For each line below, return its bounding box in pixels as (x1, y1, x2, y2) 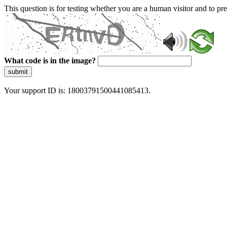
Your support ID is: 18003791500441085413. (4, 86, 150, 95)
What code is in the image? (4, 56, 96, 65)
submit (8, 68, 28, 75)
